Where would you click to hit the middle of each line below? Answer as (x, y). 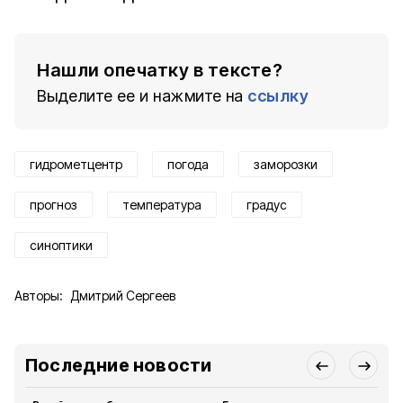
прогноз (54, 205)
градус (267, 205)
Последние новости (119, 365)
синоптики (61, 245)
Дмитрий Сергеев (123, 296)
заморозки (286, 164)
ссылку (278, 96)
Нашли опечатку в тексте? (160, 70)
